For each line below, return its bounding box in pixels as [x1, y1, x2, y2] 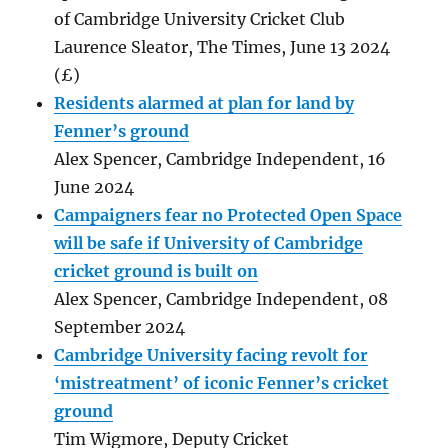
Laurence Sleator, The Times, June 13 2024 [54, 36, 391, 57]
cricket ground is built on [54, 260, 259, 281]
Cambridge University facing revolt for [54, 344, 369, 365]
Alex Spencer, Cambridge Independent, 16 [54, 148, 387, 169]
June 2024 [54, 176, 135, 197]
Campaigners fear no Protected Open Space [54, 204, 403, 225]
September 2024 [54, 316, 186, 337]
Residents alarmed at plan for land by [54, 92, 355, 113]
